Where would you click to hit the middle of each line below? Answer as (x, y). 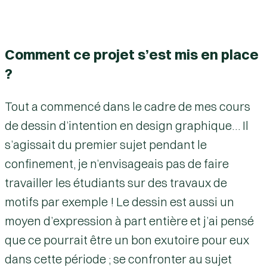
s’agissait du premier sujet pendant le (106, 144)
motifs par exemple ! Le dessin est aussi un (119, 201)
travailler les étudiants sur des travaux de (116, 182)
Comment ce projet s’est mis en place (132, 54)
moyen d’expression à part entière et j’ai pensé (129, 221)
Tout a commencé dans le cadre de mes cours (128, 106)
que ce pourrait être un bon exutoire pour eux (127, 240)
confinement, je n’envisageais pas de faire (117, 163)
